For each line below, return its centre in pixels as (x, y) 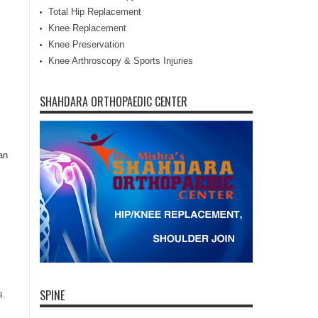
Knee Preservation (86, 44)
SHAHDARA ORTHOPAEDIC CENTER (114, 101)
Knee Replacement (87, 28)
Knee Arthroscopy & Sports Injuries (121, 60)
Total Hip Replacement (95, 11)
